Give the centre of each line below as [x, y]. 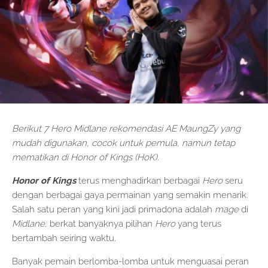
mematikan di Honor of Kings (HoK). [86, 157]
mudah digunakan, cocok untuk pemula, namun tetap [124, 143]
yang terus [200, 223]
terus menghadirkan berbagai [139, 180]
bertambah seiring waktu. [64, 238]
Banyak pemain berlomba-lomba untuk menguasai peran [130, 261]
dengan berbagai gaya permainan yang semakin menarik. [130, 195]
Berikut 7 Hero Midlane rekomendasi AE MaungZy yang [126, 128]
